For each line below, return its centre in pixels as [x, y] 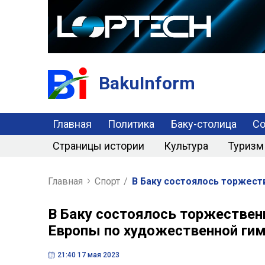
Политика [131, 124]
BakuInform [147, 83]
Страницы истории [98, 146]
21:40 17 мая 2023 [88, 255]
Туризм [245, 146]
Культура [186, 146]
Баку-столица [203, 124]
